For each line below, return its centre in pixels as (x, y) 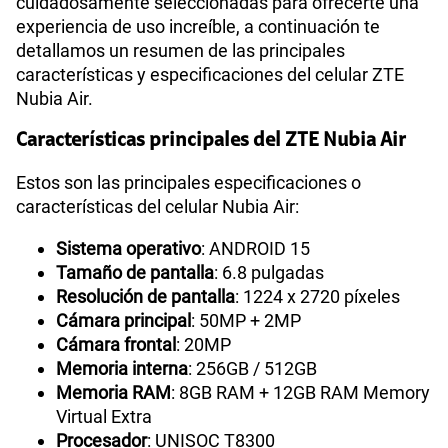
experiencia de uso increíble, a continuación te (198, 27)
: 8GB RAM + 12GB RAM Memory (300, 393)
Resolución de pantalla (145, 297)
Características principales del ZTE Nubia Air (211, 141)
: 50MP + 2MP (246, 321)
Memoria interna (122, 369)
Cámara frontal (116, 345)
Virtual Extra (104, 417)
